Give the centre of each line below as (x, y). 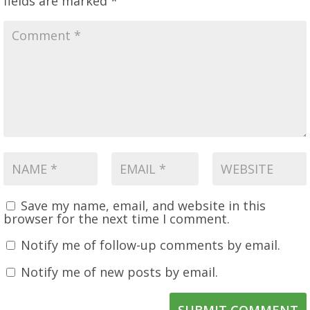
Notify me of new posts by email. (119, 272)
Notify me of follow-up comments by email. (151, 245)
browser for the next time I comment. (117, 218)
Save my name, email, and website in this (143, 205)
